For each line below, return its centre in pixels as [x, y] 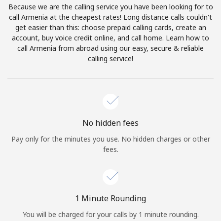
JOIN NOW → [126, 119]
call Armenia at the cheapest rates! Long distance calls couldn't [110, 17]
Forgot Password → [181, 194]
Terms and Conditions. [54, 7]
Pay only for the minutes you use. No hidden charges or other [110, 139]
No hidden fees [110, 123]
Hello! [110, 91]
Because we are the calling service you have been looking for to [110, 6]
